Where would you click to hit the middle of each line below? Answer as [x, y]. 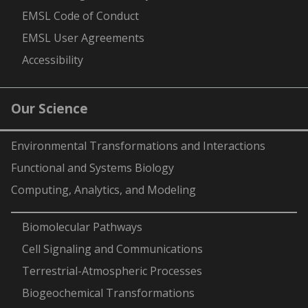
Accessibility [53, 60]
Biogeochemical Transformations [108, 293]
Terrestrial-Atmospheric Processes [112, 271]
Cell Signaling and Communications [112, 249]
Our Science [49, 109]
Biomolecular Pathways [82, 227]
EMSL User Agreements [83, 38]
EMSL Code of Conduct [80, 16]
